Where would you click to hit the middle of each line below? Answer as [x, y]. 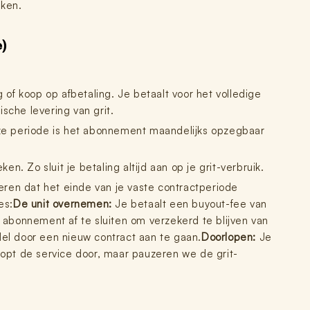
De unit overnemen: [63, 204]
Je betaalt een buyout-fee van [189, 204]
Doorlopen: [229, 237]
